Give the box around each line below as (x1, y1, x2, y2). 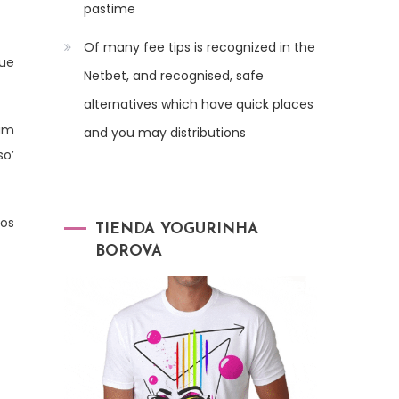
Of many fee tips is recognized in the (84, 38, 315, 57)
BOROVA (95, 244, 162, 260)
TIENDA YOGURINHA (95, 222, 258, 238)
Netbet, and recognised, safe (84, 67, 264, 85)
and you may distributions (84, 124, 246, 142)
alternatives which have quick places (84, 95, 313, 114)
